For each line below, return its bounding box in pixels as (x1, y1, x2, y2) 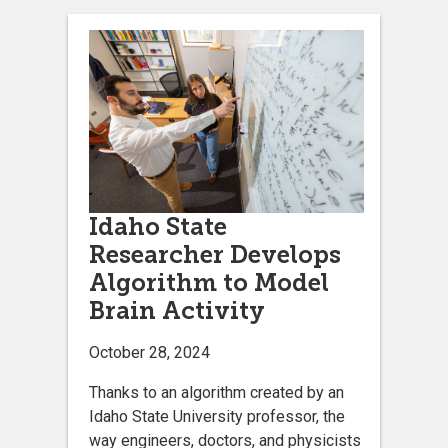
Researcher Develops (89, 240, 341, 269)
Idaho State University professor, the (89, 407, 345, 426)
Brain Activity (89, 296, 265, 325)
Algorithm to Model (89, 268, 329, 297)
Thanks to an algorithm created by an (89, 383, 344, 402)
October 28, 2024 (89, 343, 210, 362)
